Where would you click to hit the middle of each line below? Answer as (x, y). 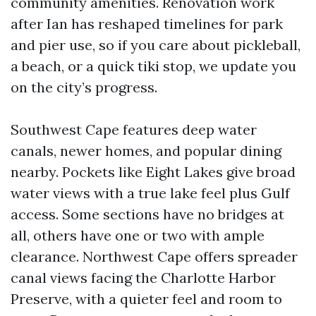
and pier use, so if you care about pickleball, (156, 45)
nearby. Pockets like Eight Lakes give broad (153, 172)
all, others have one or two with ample (138, 235)
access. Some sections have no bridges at (147, 214)
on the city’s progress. (84, 87)
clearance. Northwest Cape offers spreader (154, 256)
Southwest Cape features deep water (134, 129)
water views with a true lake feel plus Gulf (150, 193)
